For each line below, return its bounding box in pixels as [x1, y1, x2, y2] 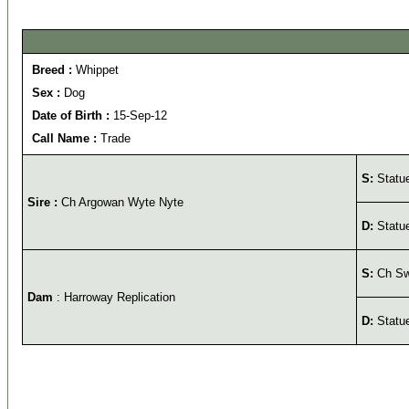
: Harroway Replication [53, 290, 175, 304]
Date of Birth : [32, 109, 113, 122]
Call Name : [32, 131, 100, 145]
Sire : [27, 195, 58, 209]
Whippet [72, 63, 119, 77]
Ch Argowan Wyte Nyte [58, 195, 184, 209]
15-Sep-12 [113, 109, 167, 122]
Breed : [32, 63, 72, 77]
